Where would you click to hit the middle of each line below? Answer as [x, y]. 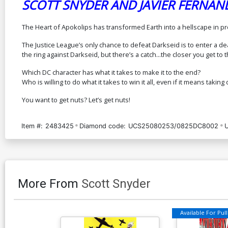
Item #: [32, 126]
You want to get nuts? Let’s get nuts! [76, 99]
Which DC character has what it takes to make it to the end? [111, 72]
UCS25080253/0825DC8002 [174, 126]
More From [50, 183]
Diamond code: [103, 126]
